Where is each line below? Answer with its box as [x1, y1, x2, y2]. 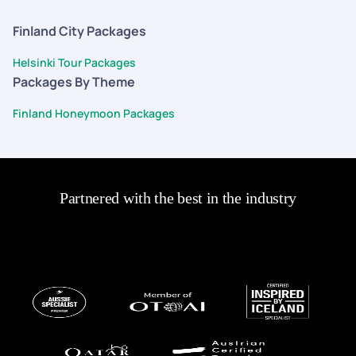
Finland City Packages [13, 22, 146, 40]
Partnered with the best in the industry [59, 189, 297, 207]
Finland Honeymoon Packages [13, 106, 175, 121]
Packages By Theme [13, 73, 135, 91]
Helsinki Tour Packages [13, 55, 136, 70]
